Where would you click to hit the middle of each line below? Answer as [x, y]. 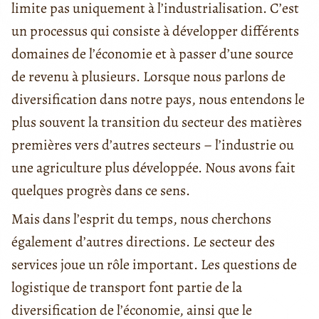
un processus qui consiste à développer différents [155, 31]
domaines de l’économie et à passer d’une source [152, 53]
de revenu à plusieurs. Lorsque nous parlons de [148, 76]
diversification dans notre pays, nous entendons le [158, 99]
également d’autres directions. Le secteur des [143, 241]
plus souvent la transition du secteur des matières [157, 122]
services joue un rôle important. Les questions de [154, 264]
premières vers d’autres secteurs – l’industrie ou [153, 145]
